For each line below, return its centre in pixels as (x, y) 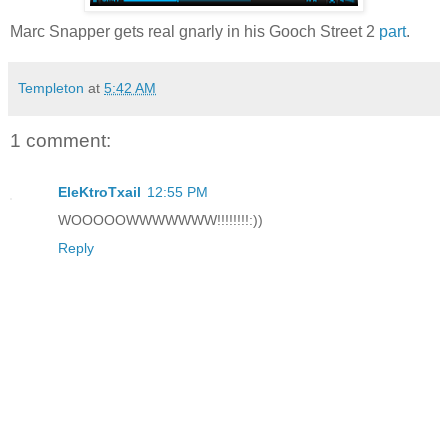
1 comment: (60, 141)
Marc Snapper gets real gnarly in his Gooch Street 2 (194, 31)
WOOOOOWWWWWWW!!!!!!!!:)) (160, 220)
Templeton (51, 87)
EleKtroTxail (99, 192)
